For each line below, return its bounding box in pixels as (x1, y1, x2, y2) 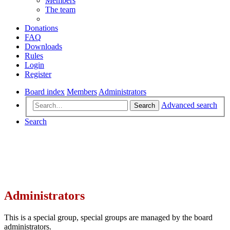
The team (45, 5, 75, 14)
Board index (25, 87, 65, 96)
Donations (25, 23, 58, 32)
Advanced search (161, 101, 217, 110)
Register (25, 69, 51, 79)
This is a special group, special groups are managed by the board (4, 213, 213, 222)
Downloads (25, 42, 62, 51)
